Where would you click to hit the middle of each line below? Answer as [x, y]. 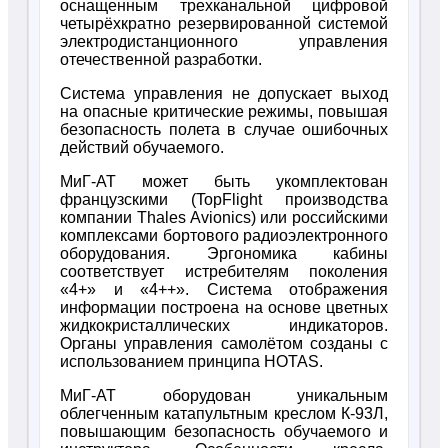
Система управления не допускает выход [224, 93]
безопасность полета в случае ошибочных [224, 129]
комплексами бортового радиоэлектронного [224, 235]
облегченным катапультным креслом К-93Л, [224, 413]
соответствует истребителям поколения [224, 271]
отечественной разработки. [161, 59]
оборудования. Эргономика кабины [224, 253]
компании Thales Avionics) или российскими [224, 217]
